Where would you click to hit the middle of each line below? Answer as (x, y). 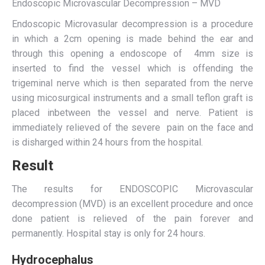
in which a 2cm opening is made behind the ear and (132, 39)
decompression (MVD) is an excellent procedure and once (132, 204)
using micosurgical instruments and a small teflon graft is (132, 98)
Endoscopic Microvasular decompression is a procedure (132, 24)
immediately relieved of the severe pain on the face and (132, 127)
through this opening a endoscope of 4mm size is (132, 54)
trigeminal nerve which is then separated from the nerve (132, 83)
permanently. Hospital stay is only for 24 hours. (109, 233)
